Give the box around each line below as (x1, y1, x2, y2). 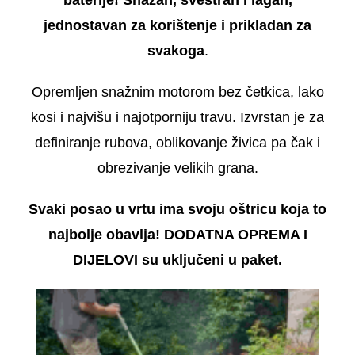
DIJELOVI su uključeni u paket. (73, 251, 282, 268)
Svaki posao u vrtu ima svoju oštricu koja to (29, 200, 326, 217)
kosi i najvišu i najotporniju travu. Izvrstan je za (31, 109, 324, 125)
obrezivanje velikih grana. (97, 159, 258, 176)
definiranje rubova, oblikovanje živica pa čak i (35, 134, 320, 151)
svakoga (147, 42, 204, 59)
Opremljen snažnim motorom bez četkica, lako (31, 83, 324, 100)
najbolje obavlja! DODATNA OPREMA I (48, 226, 307, 242)
